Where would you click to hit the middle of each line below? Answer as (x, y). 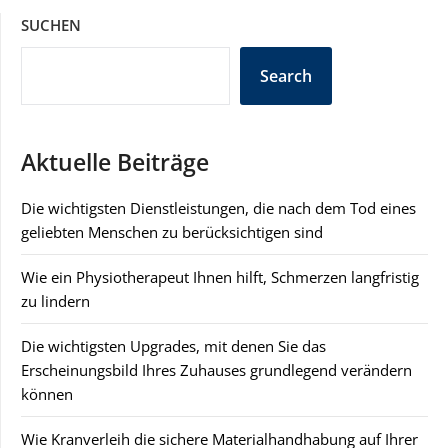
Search (286, 75)
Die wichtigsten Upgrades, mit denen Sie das (173, 345)
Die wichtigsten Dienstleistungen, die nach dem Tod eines (218, 207)
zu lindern (55, 300)
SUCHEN (51, 24)
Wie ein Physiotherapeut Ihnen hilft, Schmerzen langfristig (220, 276)
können (47, 393)
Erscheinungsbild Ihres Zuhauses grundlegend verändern (216, 369)
